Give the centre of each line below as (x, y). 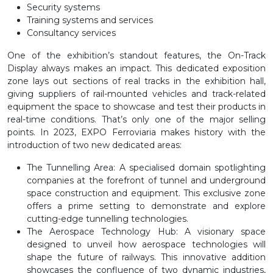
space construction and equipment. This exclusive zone (146, 193)
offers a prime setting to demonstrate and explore (146, 206)
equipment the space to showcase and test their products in (136, 106)
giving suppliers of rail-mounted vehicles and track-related (136, 94)
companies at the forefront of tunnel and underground (146, 180)
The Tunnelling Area (70, 167)
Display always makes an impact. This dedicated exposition (136, 68)
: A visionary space (221, 231)
